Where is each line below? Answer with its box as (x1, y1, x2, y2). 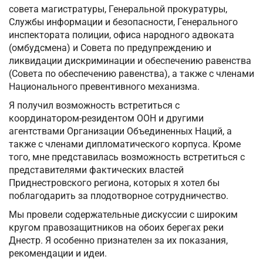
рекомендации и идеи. (9, 248, 107, 259)
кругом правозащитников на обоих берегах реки (9, 222, 224, 234)
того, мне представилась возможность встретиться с (9, 151, 245, 163)
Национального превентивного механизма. (9, 81, 200, 93)
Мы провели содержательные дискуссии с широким (9, 209, 238, 221)
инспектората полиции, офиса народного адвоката (9, 29, 234, 41)
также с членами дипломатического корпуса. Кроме (9, 139, 241, 150)
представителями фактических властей (9, 164, 184, 176)
